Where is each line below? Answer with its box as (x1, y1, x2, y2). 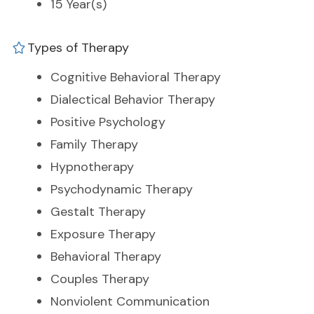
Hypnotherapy (50, 158, 134, 176)
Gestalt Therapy (50, 203, 146, 221)
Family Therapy (50, 136, 138, 153)
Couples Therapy (50, 271, 149, 288)
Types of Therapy (27, 39, 129, 57)
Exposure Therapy (50, 226, 156, 243)
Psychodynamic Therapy (50, 181, 193, 198)
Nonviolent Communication (50, 293, 210, 310)
